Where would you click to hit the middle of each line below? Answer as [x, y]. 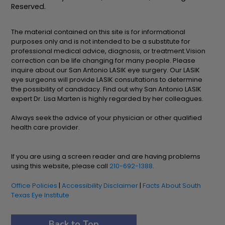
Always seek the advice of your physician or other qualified [107, 118]
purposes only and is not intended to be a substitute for [101, 41]
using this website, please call [61, 166]
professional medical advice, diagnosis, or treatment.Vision [108, 51]
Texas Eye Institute [40, 195]
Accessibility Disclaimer [100, 185]
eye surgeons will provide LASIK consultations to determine [107, 79]
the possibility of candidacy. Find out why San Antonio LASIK [106, 89]
